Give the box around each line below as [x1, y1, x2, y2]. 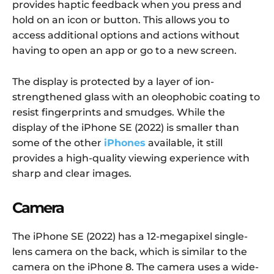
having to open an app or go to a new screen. [12, 45, 237, 57]
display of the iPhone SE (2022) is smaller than [12, 122, 239, 134]
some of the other [12, 137, 104, 149]
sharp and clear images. [12, 168, 131, 180]
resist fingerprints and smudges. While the [12, 106, 225, 119]
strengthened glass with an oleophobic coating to [12, 91, 260, 103]
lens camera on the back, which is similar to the [12, 246, 247, 258]
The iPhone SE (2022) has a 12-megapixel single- [12, 231, 248, 243]
